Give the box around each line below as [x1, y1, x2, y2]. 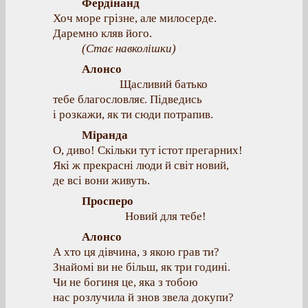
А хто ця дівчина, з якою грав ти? [53, 245, 219, 258]
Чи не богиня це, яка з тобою [53, 276, 198, 289]
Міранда [82, 129, 128, 142]
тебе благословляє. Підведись [53, 93, 202, 106]
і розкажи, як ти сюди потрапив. [53, 108, 213, 121]
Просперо [82, 195, 133, 208]
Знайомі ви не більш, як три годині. [53, 261, 230, 274]
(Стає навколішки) [82, 42, 176, 55]
